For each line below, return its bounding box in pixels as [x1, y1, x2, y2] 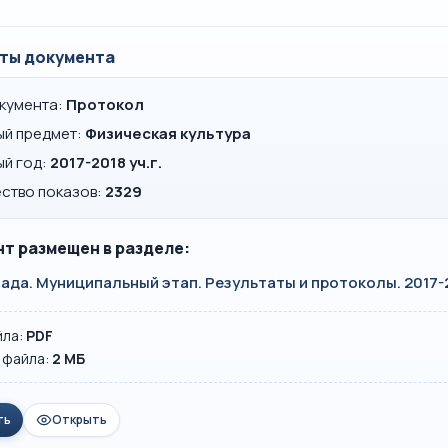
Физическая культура [85, 123, 251, 144]
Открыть [52, 411, 107, 428]
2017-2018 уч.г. [50, 152, 162, 173]
